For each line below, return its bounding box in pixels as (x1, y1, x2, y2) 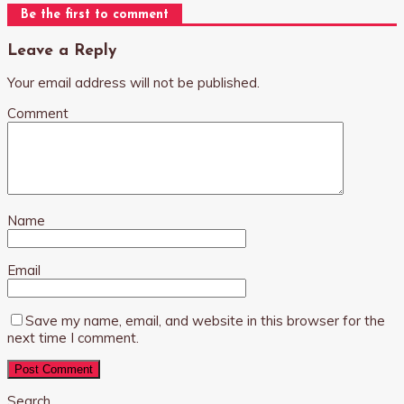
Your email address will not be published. (7, 74, 260, 92)
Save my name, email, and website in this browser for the (25, 312, 385, 330)
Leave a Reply (7, 42, 116, 59)
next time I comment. (7, 329, 139, 347)
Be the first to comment (21, 8, 169, 23)
